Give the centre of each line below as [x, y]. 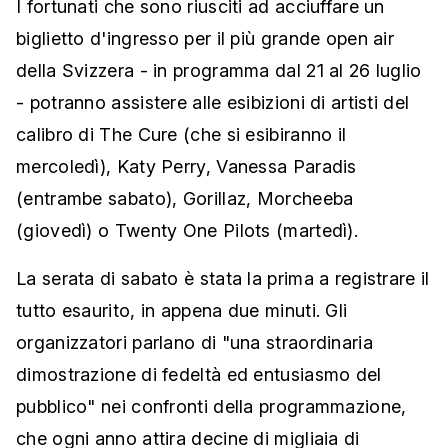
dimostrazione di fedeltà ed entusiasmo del [199, 374]
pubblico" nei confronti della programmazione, [211, 406]
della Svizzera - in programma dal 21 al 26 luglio [219, 70]
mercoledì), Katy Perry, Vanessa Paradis [186, 166]
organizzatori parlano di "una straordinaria [194, 342]
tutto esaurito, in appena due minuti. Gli [182, 310]
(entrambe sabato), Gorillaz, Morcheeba [185, 198]
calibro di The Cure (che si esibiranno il [181, 134]
